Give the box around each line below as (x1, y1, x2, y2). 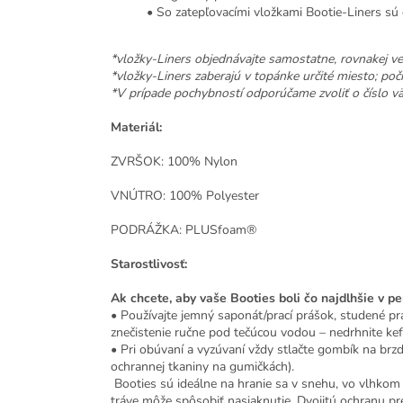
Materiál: (111, 119, 162, 137)
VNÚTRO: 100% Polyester (111, 187, 259, 205)
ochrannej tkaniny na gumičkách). (111, 358, 294, 376)
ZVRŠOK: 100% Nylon (111, 153, 237, 171)
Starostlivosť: (111, 255, 187, 273)
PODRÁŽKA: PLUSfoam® (111, 221, 256, 239)
